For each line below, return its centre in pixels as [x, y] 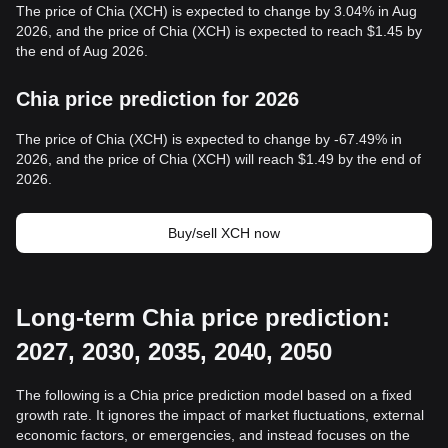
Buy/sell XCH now [224, 233]
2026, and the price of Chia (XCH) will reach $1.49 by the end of [218, 159]
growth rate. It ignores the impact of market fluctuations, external [220, 415]
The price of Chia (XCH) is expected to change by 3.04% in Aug [216, 11]
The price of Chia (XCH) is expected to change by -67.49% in [209, 139]
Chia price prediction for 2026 [157, 99]
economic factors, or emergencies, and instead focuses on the [213, 435]
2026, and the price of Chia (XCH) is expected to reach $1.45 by [219, 31]
